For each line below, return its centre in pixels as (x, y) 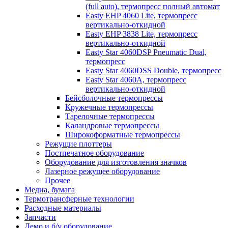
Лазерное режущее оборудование (102, 171)
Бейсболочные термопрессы (114, 98)
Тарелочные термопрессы (110, 116)
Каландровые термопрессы (112, 125)
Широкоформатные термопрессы (123, 134)
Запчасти (40, 217)
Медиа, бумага (50, 189)
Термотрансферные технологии (79, 198)
